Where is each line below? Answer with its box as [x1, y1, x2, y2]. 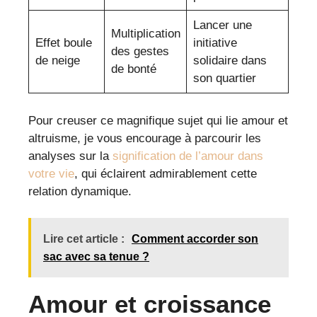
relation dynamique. [28, 184, 132, 198]
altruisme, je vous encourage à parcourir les [28, 131, 261, 145]
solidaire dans [192, 54, 267, 68]
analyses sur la [28, 149, 113, 163]
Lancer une [192, 18, 252, 33]
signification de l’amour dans [113, 149, 263, 163]
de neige [35, 54, 80, 68]
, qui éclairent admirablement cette [74, 166, 257, 180]
